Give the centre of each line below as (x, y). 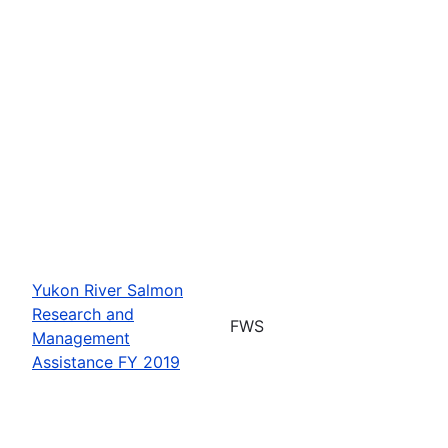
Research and (83, 313)
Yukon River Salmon (107, 289)
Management (81, 337)
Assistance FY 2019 (106, 361)
